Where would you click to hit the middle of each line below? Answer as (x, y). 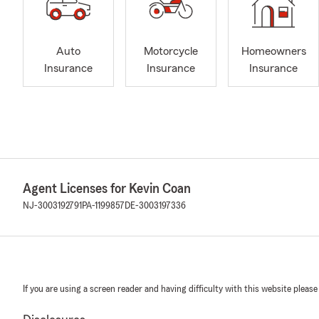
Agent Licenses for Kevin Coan (107, 189)
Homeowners (273, 52)
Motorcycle (171, 52)
